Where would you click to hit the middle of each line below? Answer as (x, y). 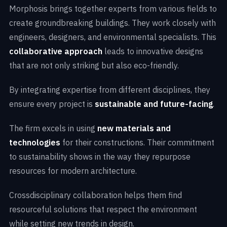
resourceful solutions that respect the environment (103, 209)
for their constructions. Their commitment (137, 142)
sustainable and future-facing (154, 104)
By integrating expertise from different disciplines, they (110, 89)
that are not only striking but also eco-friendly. (94, 65)
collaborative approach (57, 51)
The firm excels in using (53, 128)
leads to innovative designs (154, 51)
